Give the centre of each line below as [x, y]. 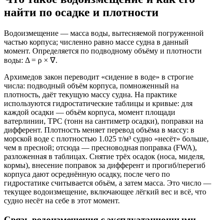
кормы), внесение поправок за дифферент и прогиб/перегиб [105, 165]
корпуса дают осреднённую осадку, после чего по [87, 174]
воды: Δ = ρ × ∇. [31, 60]
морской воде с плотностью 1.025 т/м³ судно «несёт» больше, [106, 139]
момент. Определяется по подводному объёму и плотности [103, 51]
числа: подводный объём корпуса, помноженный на [91, 86]
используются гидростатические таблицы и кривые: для [98, 104]
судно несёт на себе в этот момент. [62, 201]
